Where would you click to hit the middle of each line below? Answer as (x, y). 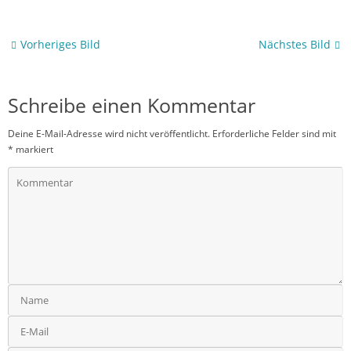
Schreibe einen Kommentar (132, 105)
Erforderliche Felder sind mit (274, 133)
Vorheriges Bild (61, 44)
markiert (33, 149)
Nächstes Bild (294, 44)
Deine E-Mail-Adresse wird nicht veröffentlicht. (109, 133)
